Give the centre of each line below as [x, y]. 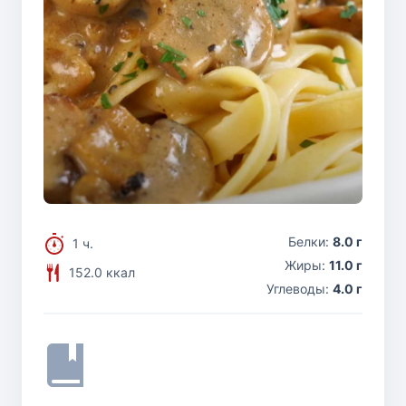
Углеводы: [300, 289]
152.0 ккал [102, 273]
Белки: [310, 242]
